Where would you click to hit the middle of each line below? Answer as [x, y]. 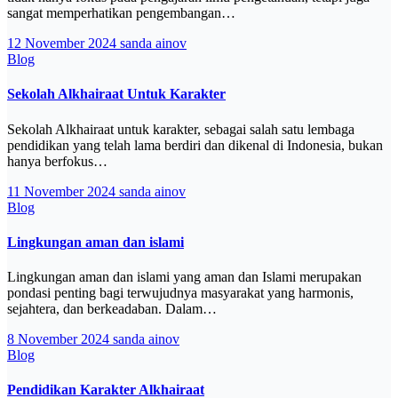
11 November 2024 [63, 191]
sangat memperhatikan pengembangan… [121, 13]
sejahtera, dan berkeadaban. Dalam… [112, 309]
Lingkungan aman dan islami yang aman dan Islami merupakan [184, 277]
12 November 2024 [64, 43]
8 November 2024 [60, 339]
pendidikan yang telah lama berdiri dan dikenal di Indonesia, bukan [195, 145]
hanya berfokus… [57, 161]
